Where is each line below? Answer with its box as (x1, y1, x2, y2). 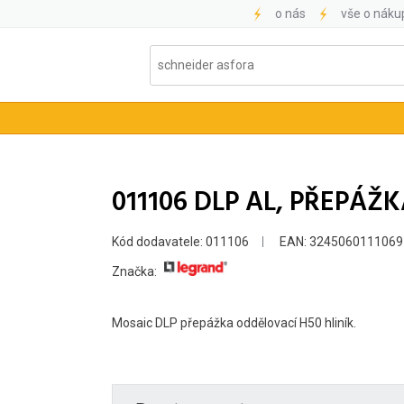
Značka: (112, 263, 157, 279)
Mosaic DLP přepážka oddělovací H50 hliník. (112, 316, 356, 331)
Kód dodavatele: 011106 (112, 234, 249, 250)
